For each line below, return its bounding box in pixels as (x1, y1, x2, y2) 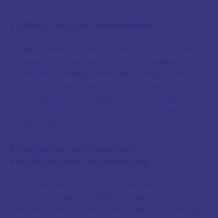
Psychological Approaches (10, 154, 150, 169)
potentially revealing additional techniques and (10, 68, 189, 79)
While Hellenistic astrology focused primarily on (10, 179, 190, 191)
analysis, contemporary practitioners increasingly (10, 203, 200, 215)
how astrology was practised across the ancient (10, 104, 194, 116)
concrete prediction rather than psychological (10, 191, 189, 203)
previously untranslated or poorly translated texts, (10, 55, 202, 67)
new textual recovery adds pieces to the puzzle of (10, 92, 200, 104)
